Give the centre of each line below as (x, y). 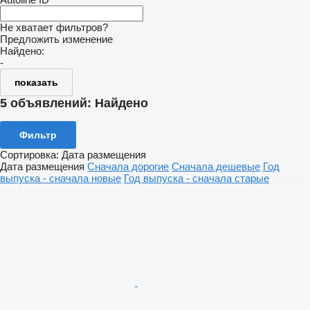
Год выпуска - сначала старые (197, 178)
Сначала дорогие (128, 166)
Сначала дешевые (216, 166)
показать (36, 82)
